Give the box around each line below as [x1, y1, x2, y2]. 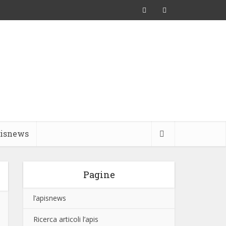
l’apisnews [33, 193, 66, 203]
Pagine [83, 168, 115, 181]
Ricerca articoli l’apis [33, 214, 98, 224]
